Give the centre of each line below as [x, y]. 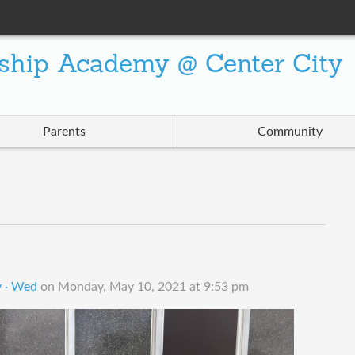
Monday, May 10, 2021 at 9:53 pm [153, 287]
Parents [64, 132]
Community [290, 132]
